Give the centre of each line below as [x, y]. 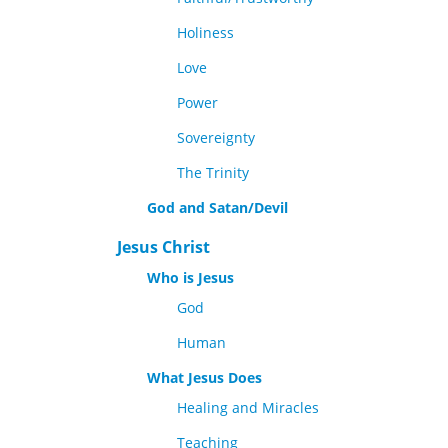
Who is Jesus [190, 277]
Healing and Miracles [248, 407]
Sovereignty [216, 137]
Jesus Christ [163, 247]
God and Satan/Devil [217, 207]
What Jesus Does [204, 377]
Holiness [205, 32]
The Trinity [213, 172]
